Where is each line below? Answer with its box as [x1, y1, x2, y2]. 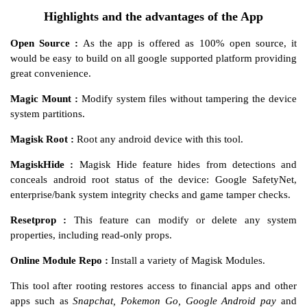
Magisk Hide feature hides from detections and [73, 159, 297, 171]
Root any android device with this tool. [74, 134, 246, 145]
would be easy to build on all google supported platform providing [10, 53, 297, 64]
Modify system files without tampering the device [77, 93, 297, 105]
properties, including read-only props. [10, 230, 172, 241]
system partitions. [10, 108, 85, 120]
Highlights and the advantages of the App [44, 10, 263, 24]
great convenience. [10, 68, 91, 79]
